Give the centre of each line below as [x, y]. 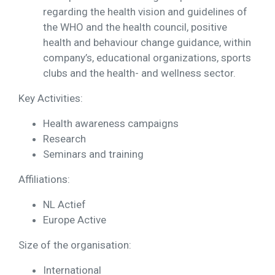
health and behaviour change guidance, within [147, 43]
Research [64, 139]
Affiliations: [44, 180]
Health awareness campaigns [111, 124]
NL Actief [64, 205]
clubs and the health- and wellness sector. [139, 73]
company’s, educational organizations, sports [147, 58]
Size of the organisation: [75, 245]
